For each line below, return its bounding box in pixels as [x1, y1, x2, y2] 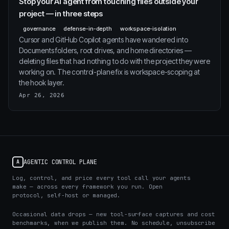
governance [23, 25, 56, 32]
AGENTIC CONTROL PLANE [24, 157, 97, 166]
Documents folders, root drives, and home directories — [19, 46, 192, 55]
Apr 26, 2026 [19, 92, 65, 99]
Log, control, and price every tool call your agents [12, 174, 191, 181]
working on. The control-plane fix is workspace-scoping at [19, 67, 200, 76]
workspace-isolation [120, 25, 176, 32]
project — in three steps [19, 9, 103, 18]
